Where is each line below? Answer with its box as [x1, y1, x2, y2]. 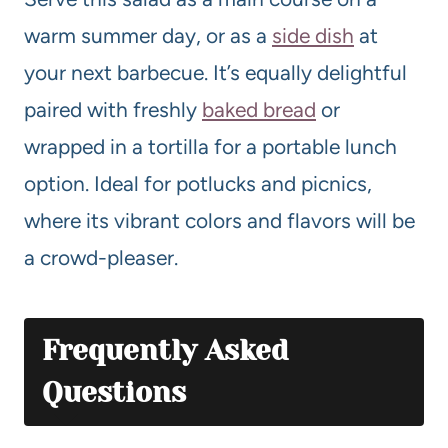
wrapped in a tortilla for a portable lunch [24, 133, 397, 159]
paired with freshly [24, 96, 202, 122]
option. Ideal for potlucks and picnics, [24, 170, 372, 196]
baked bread [202, 96, 316, 122]
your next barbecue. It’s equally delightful [24, 59, 407, 85]
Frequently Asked [42, 333, 288, 367]
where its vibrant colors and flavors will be [24, 207, 415, 233]
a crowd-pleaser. [24, 244, 178, 270]
